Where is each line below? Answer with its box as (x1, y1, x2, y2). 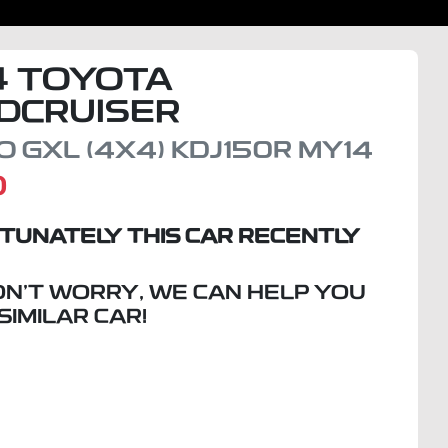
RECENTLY (233, 227, 361, 248)
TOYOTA (17, 65, 174, 98)
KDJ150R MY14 (171, 139, 374, 164)
